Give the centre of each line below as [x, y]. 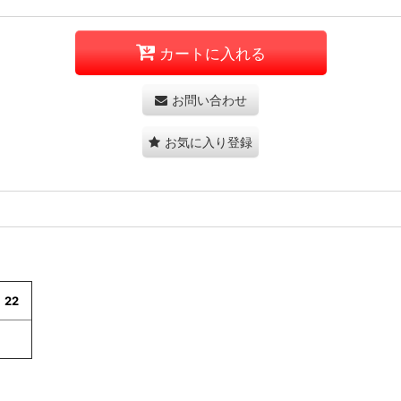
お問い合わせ [209, 100]
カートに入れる [212, 53]
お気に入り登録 [209, 142]
